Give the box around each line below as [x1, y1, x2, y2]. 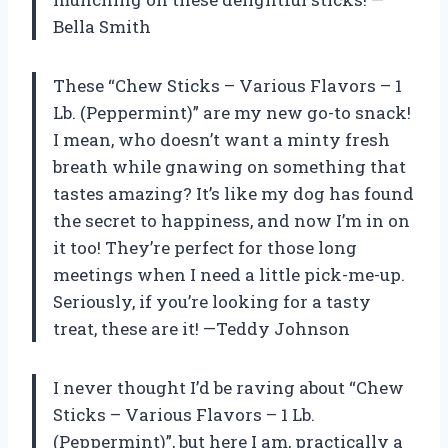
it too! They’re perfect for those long [53, 235, 357, 259]
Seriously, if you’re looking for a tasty [53, 289, 371, 313]
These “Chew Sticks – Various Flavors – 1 [53, 73, 402, 97]
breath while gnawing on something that [53, 154, 406, 178]
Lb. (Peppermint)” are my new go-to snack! [53, 100, 411, 124]
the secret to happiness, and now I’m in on [53, 208, 410, 232]
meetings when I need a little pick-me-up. [53, 262, 405, 286]
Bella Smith [53, 14, 151, 38]
